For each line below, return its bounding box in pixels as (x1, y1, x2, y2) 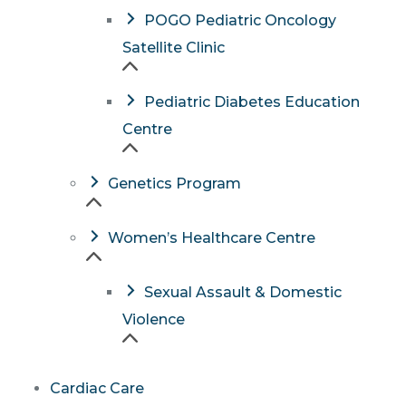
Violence (122, 310, 185, 328)
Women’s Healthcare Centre (107, 228, 315, 246)
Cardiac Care (50, 379, 144, 397)
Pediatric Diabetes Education (143, 92, 360, 111)
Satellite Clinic (122, 38, 225, 56)
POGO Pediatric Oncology (143, 11, 336, 29)
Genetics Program (107, 174, 241, 192)
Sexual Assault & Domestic (143, 283, 342, 301)
